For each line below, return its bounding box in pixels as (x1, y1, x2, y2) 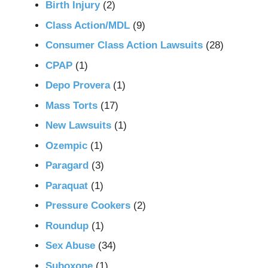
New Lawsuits (45, 120, 111, 132)
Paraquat (45, 179, 88, 191)
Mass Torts (45, 99, 98, 111)
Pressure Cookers (45, 200, 130, 212)
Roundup (45, 220, 89, 232)
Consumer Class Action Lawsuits (45, 39, 203, 51)
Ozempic (45, 139, 87, 151)
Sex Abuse (45, 240, 95, 252)
